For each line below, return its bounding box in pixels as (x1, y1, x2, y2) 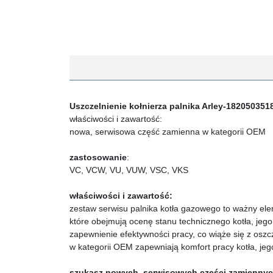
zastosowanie (69, 152, 127, 162)
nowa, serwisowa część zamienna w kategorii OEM (69, 127, 266, 136)
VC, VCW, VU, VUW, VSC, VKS (69, 165, 188, 175)
